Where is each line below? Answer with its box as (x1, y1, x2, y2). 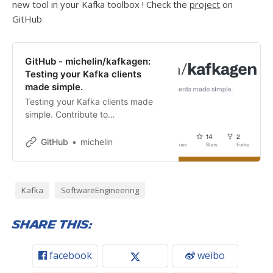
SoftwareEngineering (60, 185, 139, 196)
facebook (46, 249, 92, 263)
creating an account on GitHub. (25, 135, 149, 146)
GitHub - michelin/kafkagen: (25, 55, 151, 68)
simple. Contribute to (25, 109, 108, 120)
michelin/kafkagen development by (25, 122, 166, 133)
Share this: (12, 219, 93, 232)
